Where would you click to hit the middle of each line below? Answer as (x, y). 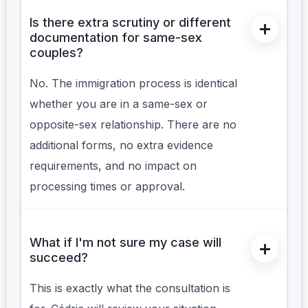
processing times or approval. (107, 187)
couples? (56, 53)
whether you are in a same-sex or (119, 104)
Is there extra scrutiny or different (130, 23)
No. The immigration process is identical (133, 84)
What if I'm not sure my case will (125, 243)
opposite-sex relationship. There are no (133, 125)
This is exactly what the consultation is (130, 288)
